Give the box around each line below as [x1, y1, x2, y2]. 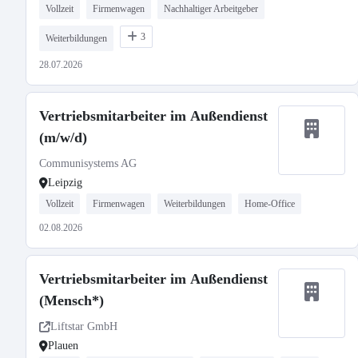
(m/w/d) [39, 129, 87, 145]
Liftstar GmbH [50, 320, 117, 332]
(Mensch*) [39, 292, 104, 308]
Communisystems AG [39, 157, 137, 169]
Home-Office [245, 198, 295, 209]
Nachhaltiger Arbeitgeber [164, 3, 258, 14]
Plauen [48, 340, 78, 352]
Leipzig [48, 177, 82, 189]
